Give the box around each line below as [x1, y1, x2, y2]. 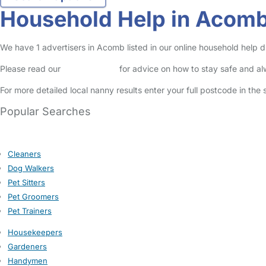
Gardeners [8, 242, 47, 251]
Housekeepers [8, 227, 62, 237]
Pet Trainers [8, 206, 52, 216]
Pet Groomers [8, 192, 59, 201]
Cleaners [8, 149, 41, 159]
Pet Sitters [8, 178, 45, 187]
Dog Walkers [8, 163, 54, 173]
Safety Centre [63, 64, 117, 74]
